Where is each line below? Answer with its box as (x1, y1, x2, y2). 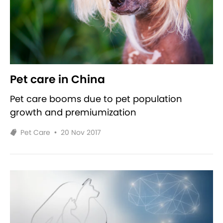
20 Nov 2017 (61, 127, 102, 137)
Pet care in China (10, 72, 105, 87)
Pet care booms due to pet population (10, 93, 182, 105)
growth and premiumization (10, 106, 136, 118)
